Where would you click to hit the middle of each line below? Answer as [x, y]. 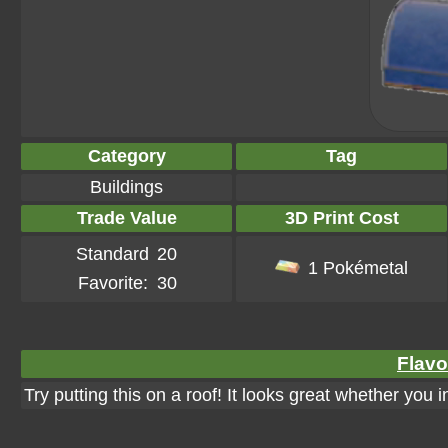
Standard [112, 254]
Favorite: [112, 283]
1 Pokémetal [358, 268]
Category [126, 156]
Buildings [126, 187]
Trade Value [126, 218]
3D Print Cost [341, 218]
